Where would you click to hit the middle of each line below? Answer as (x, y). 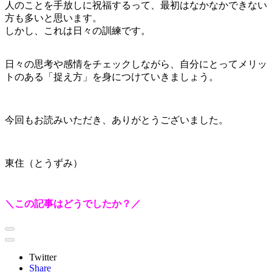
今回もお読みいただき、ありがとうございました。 (117, 120)
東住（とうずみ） (44, 163)
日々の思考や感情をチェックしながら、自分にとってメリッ (136, 64)
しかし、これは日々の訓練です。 (78, 30)
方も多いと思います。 (53, 18)
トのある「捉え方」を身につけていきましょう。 (112, 76)
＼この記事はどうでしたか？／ (73, 203)
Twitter (43, 257)
